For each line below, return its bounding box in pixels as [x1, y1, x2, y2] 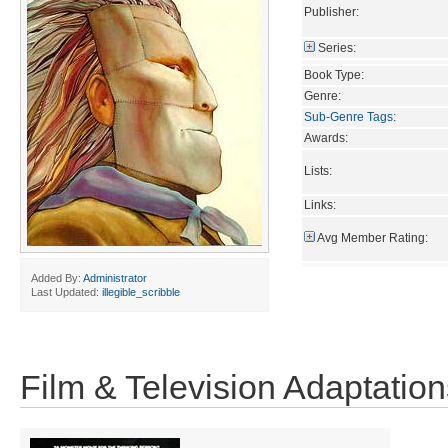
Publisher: [304, 4, 359, 19]
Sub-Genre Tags [304, 109, 393, 124]
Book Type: [304, 67, 364, 82]
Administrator [83, 272, 147, 284]
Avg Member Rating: [317, 230, 428, 245]
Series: [318, 40, 356, 55]
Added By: [31, 272, 83, 284]
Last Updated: [31, 286, 102, 298]
